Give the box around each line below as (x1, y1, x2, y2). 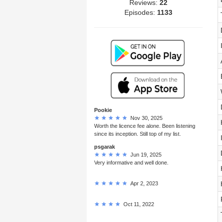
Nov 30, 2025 (127, 114, 163, 121)
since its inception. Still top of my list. (94, 130, 181, 137)
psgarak (94, 143, 115, 150)
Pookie (94, 107, 112, 113)
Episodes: (124, 8, 157, 16)
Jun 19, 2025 (127, 151, 162, 158)
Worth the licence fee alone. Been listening (94, 122, 195, 129)
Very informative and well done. (94, 159, 168, 166)
